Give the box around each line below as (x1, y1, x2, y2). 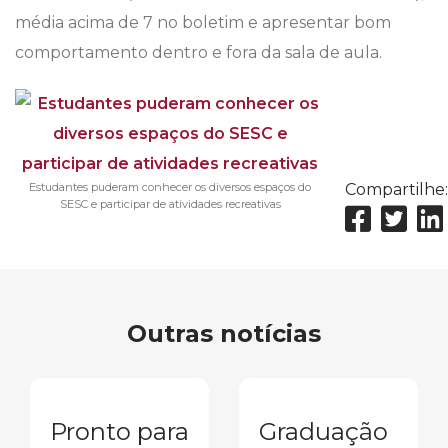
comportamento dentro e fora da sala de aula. (15, 43, 382, 63)
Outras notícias (127, 319, 321, 349)
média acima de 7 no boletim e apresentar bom (15, 13, 391, 33)
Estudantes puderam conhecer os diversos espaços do (29, 180, 311, 195)
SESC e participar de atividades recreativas (59, 197, 281, 212)
